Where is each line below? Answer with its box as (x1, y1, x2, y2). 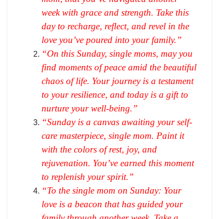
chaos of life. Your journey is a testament (42, 75, 194, 86)
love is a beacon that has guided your (42, 198, 183, 209)
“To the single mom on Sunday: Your (42, 185, 181, 196)
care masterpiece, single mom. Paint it (42, 130, 184, 141)
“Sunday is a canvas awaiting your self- (42, 116, 192, 127)
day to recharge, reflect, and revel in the (42, 21, 189, 31)
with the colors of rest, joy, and (42, 144, 157, 154)
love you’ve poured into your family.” (42, 34, 182, 45)
